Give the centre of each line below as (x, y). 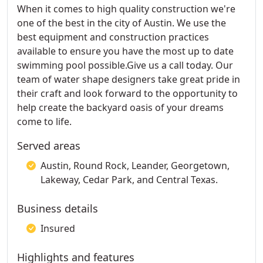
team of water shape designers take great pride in (129, 79)
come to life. (44, 122)
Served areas (49, 146)
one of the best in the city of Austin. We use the (122, 23)
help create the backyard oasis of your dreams (120, 107)
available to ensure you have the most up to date (125, 51)
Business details (58, 208)
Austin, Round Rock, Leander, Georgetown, (135, 166)
